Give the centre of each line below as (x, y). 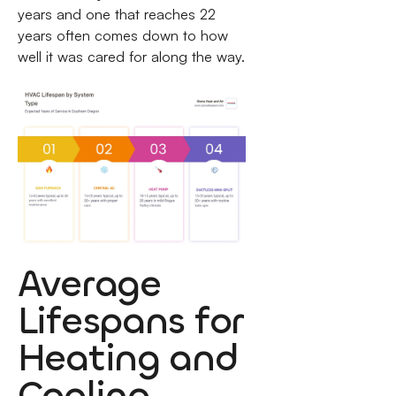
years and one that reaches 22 (116, 15)
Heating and (127, 358)
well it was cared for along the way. (131, 57)
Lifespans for (130, 321)
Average (89, 284)
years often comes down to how (122, 36)
